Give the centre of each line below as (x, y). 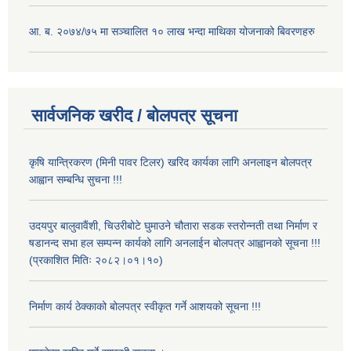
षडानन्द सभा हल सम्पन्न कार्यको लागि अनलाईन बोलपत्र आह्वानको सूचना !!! (175, 243)
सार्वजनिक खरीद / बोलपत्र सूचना (134, 116)
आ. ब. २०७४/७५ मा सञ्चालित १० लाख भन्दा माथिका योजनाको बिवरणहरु (172, 31)
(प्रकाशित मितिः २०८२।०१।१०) (96, 261)
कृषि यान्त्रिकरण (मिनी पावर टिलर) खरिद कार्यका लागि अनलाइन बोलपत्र (170, 163)
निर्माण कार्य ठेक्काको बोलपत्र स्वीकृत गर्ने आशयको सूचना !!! (145, 307)
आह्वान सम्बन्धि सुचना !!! (76, 180)
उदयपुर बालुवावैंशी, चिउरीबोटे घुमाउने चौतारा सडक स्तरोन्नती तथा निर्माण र (173, 226)
